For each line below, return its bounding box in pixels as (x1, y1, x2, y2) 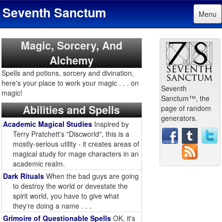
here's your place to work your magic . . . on (1, 78, 139, 88)
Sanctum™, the (161, 93, 210, 103)
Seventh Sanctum (2, 3, 106, 21)
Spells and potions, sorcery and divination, (1, 68, 134, 78)
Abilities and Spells (23, 102, 120, 117)
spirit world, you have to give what (13, 191, 119, 201)
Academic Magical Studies (3, 119, 92, 129)
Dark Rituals (3, 171, 44, 181)
